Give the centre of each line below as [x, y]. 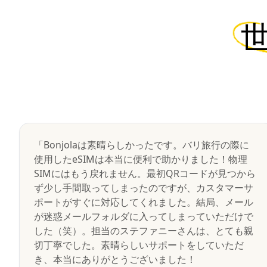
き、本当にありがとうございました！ [115, 259]
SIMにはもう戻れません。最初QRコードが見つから [145, 173]
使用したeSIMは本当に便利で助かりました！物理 [141, 159]
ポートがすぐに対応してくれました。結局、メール [144, 202]
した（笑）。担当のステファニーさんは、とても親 [144, 231]
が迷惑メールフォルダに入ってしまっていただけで [144, 216]
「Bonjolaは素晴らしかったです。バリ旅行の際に [142, 145]
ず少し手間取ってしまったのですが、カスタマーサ [144, 188]
